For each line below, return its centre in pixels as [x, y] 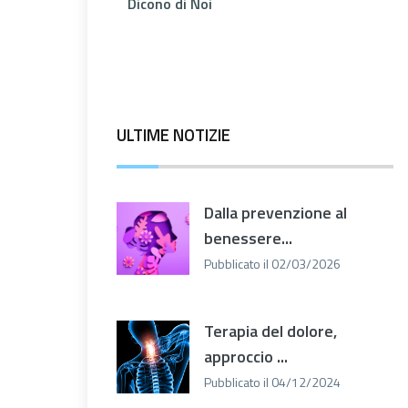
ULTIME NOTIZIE [173, 134]
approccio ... [246, 356]
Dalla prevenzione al [275, 212]
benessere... [248, 238]
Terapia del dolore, [270, 331]
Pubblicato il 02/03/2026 [272, 263]
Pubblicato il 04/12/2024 [272, 382]
